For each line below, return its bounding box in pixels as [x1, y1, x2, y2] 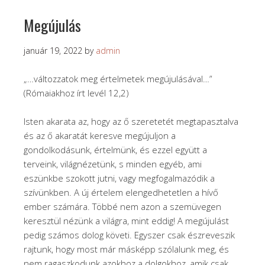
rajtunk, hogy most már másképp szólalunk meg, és [24, 243, 229, 256]
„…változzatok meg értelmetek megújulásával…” [24, 73, 212, 85]
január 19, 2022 [24, 45, 82, 57]
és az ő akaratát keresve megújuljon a [24, 130, 176, 142]
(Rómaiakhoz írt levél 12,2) [24, 87, 129, 99]
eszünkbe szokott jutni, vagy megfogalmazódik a [24, 172, 215, 185]
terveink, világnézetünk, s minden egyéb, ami [24, 158, 202, 170]
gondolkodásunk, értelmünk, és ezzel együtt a [24, 144, 207, 156]
